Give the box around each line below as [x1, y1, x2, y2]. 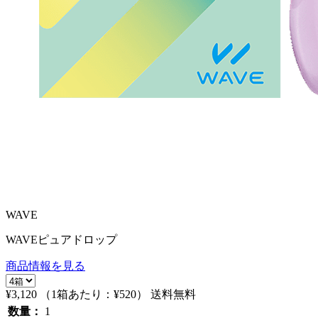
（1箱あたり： [40, 288, 114, 300]
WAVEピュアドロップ [6, 234, 117, 246]
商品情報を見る [6, 260, 85, 272]
